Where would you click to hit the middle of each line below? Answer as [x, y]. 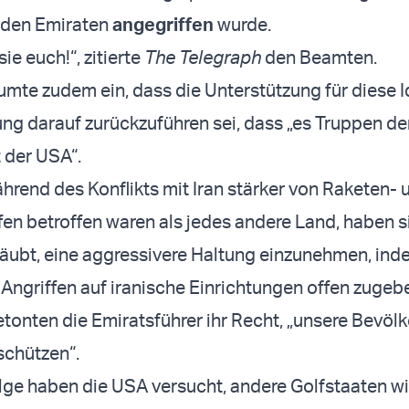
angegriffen [163, 25]
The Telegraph [203, 58]
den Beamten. [319, 58]
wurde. [242, 25]
